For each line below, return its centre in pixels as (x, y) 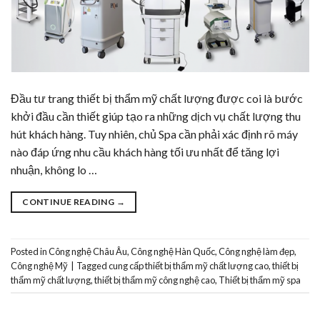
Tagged (92, 265)
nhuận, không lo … (54, 170)
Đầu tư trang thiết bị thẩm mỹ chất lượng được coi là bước (157, 99)
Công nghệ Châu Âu (88, 251)
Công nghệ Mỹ (39, 265)
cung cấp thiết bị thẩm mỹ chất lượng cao (189, 265)
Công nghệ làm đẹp (256, 251)
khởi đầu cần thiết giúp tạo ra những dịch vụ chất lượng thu (156, 116)
